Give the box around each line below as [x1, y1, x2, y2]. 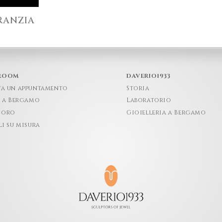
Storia [126, 84, 150, 92]
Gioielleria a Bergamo [126, 109, 206, 117]
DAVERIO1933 [126, 71, 170, 80]
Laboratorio [126, 96, 171, 105]
